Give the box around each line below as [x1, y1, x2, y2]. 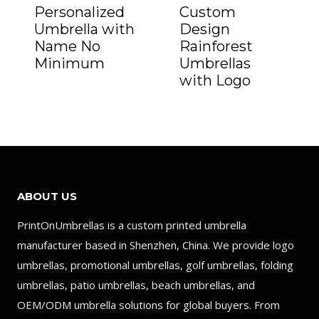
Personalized [34, 4, 125, 21]
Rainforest [179, 38, 253, 55]
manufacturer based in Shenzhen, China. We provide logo [17, 238, 294, 252]
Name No [34, 38, 100, 55]
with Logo [179, 72, 251, 89]
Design [179, 21, 230, 38]
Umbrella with [34, 21, 135, 38]
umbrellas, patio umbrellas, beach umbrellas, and [17, 278, 255, 292]
